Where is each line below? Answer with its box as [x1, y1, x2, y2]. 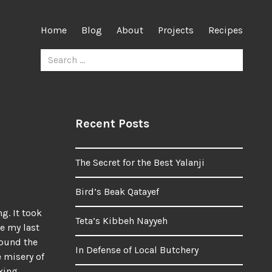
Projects [158, 24, 194, 36]
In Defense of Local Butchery [75, 244, 199, 256]
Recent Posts [75, 117, 149, 131]
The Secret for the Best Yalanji [75, 157, 205, 168]
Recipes [208, 24, 243, 36]
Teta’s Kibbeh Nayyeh [75, 215, 168, 226]
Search [40, 47, 69, 58]
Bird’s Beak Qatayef [75, 186, 159, 197]
